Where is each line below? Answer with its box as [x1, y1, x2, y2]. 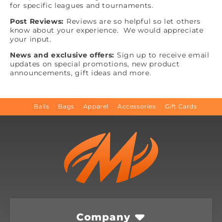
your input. [10, 35, 52, 44]
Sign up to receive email [114, 51, 210, 59]
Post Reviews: [10, 17, 64, 26]
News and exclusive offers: [10, 51, 115, 59]
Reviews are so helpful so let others [64, 17, 201, 26]
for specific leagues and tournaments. [10, 1, 154, 10]
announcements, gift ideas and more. [10, 68, 152, 77]
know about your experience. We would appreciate [10, 26, 204, 35]
